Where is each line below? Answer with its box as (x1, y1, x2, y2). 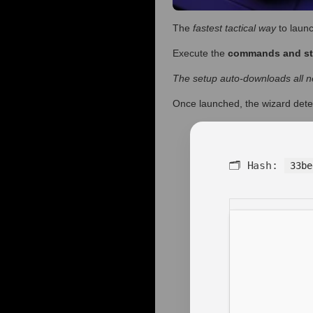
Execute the (173, 48, 228, 59)
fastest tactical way (193, 22, 276, 34)
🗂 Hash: (229, 159, 284, 173)
